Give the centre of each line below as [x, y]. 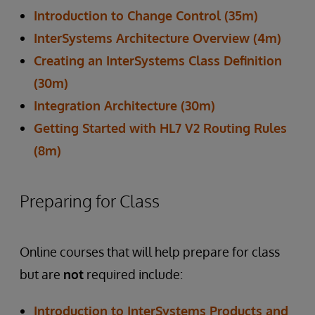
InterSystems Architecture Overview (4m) [157, 38]
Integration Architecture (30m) [124, 105]
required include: [133, 274]
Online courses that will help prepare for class [150, 252]
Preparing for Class [90, 201]
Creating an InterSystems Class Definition [158, 60]
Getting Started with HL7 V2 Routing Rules [160, 128]
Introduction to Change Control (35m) [146, 15]
